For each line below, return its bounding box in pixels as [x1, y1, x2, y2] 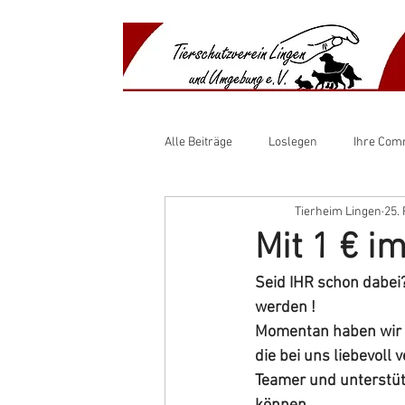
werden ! [255, 298, 316, 317]
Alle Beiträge [165, 134, 232, 150]
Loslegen [268, 134, 317, 150]
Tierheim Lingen [295, 203, 381, 220]
